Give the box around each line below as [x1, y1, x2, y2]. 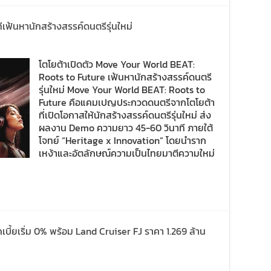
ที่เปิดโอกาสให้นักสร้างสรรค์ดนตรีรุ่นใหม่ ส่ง [39, 108, 211, 122]
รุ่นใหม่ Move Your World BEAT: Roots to [39, 82, 205, 97]
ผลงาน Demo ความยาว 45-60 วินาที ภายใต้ [39, 120, 213, 135]
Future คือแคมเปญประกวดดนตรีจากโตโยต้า [39, 95, 215, 109]
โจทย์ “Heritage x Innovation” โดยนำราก [39, 133, 206, 148]
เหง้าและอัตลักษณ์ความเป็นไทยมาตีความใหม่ [39, 146, 215, 160]
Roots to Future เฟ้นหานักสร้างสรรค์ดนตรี [39, 70, 212, 84]
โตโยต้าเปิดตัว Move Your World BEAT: [39, 57, 195, 71]
